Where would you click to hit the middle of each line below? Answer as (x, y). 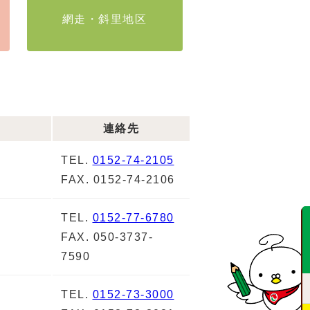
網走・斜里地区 (104, 19)
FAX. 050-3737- (107, 237)
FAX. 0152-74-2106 (118, 180)
